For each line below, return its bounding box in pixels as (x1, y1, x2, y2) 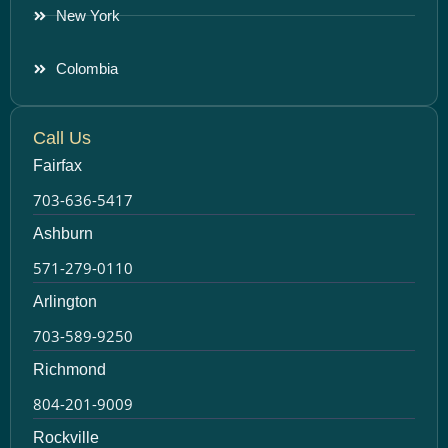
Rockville (33, 428, 99, 446)
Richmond (33, 360, 106, 378)
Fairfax (33, 156, 82, 174)
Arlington (33, 292, 97, 310)
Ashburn (33, 224, 93, 242)
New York (55, 6, 120, 24)
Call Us (33, 127, 91, 148)
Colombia (55, 59, 118, 77)
